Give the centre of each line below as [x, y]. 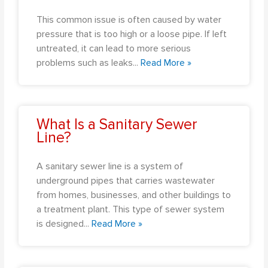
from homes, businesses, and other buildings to [134, 195]
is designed [60, 223]
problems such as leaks [85, 63]
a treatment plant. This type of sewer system [131, 209]
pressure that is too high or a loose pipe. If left [132, 34]
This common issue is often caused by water [129, 19]
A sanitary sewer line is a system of [110, 166]
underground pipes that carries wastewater [126, 180]
